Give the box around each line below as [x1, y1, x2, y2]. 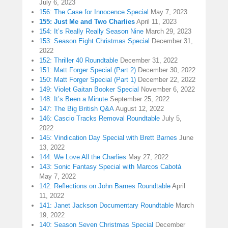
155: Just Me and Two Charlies [39, 18, 135, 26]
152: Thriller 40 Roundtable [39, 56, 118, 65]
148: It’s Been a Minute [39, 95, 108, 103]
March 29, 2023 [146, 27, 191, 36]
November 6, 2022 [141, 85, 195, 94]
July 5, [162, 115, 182, 123]
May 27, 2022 [128, 153, 168, 161]
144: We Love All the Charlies [39, 153, 126, 161]
